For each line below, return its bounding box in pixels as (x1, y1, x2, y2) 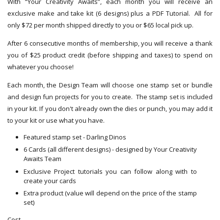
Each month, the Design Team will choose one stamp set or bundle (7, 80, 213, 89)
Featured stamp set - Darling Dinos (23, 132, 126, 141)
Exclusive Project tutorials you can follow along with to (23, 166, 197, 176)
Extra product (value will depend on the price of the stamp (23, 189, 197, 198)
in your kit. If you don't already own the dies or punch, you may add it (7, 104, 213, 113)
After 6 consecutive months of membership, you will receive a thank (7, 38, 213, 48)
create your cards (23, 176, 76, 185)
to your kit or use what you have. (7, 115, 108, 125)
